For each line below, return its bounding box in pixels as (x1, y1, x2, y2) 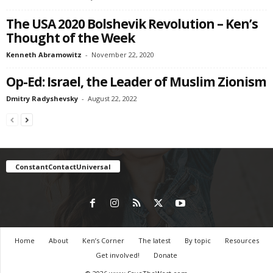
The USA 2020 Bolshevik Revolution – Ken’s (6, 15, 258, 33)
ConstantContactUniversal (15, 161, 111, 171)
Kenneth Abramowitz (6, 50, 82, 60)
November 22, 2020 (91, 50, 154, 60)
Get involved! (96, 250, 140, 260)
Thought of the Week (6, 29, 135, 47)
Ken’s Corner (82, 235, 124, 245)
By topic (184, 235, 211, 245)
